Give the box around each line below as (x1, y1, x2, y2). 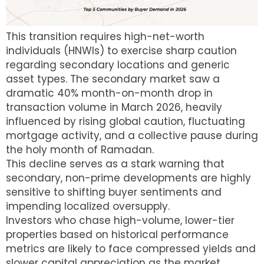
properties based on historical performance (6, 227, 229, 242)
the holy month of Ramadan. (6, 142, 154, 157)
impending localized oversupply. (6, 199, 170, 213)
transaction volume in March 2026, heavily (6, 100, 222, 114)
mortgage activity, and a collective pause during (6, 128, 258, 143)
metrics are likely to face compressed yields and (6, 241, 256, 256)
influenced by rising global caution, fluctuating (6, 114, 245, 128)
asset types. (6, 71, 70, 86)
